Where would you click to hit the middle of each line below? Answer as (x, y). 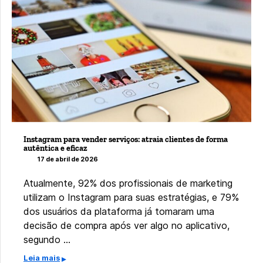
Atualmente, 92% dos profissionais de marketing (128, 183)
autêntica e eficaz (55, 148)
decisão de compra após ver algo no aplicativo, (127, 225)
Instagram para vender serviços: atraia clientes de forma (126, 139)
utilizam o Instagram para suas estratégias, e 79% (131, 197)
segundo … (47, 239)
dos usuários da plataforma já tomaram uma (119, 211)
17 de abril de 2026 (68, 159)
